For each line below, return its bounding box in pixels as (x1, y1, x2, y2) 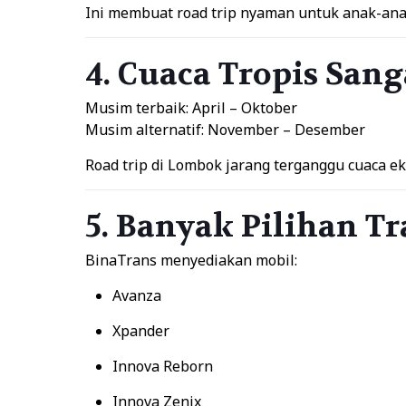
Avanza (111, 285, 161, 305)
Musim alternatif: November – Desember (84, 120, 365, 140)
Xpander (111, 321, 169, 341)
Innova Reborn (111, 356, 213, 376)
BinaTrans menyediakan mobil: (84, 250, 297, 270)
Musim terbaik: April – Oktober (84, 98, 297, 118)
